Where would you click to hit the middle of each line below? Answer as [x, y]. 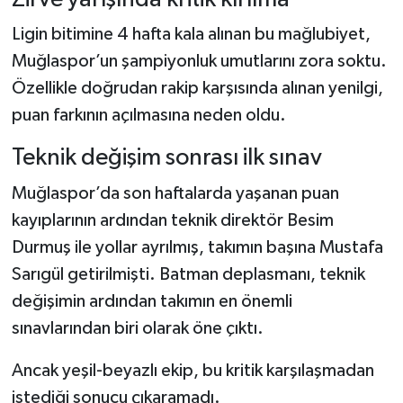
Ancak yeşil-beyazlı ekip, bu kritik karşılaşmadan [193, 370]
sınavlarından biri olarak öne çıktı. [137, 328]
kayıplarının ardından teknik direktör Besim [172, 220]
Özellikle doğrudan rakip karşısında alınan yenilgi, [197, 89]
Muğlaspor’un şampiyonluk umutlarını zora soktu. [199, 62]
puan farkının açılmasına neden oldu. [148, 116]
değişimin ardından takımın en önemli [152, 301]
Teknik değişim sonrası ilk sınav [166, 158]
